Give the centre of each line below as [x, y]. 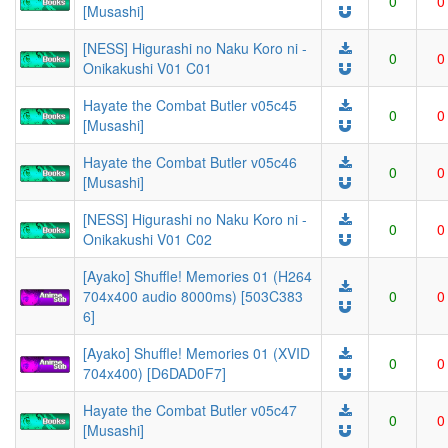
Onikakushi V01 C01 [147, 68]
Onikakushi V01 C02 [147, 239]
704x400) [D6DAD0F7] [154, 373]
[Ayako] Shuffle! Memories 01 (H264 [197, 276]
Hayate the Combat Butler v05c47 [190, 410]
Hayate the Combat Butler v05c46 [190, 162]
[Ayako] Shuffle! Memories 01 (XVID [196, 353]
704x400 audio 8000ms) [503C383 [193, 296]
